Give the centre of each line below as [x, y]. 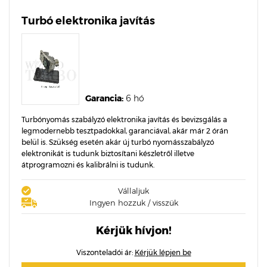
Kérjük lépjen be [163, 252]
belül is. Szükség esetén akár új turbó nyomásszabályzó [118, 142]
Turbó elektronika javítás [88, 21]
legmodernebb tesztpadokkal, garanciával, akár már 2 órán [125, 131]
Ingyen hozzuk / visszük [133, 203]
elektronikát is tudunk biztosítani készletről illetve [108, 153]
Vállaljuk [133, 191]
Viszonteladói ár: [105, 252]
